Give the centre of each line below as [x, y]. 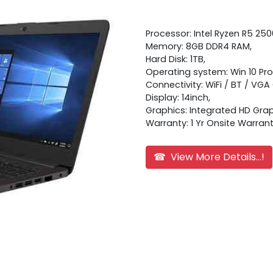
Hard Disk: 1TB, [175, 59]
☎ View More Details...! [209, 157]
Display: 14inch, [178, 97]
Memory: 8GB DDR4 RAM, [199, 46]
